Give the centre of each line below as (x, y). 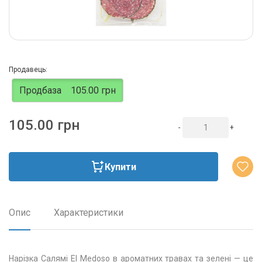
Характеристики (89, 213)
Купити (120, 167)
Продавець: (28, 70)
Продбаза (40, 90)
